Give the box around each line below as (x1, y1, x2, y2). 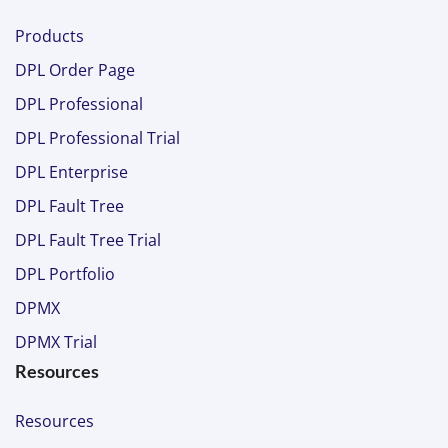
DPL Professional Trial (15, 127, 180, 149)
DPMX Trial (15, 331, 97, 353)
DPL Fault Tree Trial (15, 229, 161, 251)
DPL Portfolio (15, 263, 115, 285)
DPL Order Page (15, 59, 135, 81)
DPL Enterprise (15, 161, 128, 183)
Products (15, 25, 84, 47)
